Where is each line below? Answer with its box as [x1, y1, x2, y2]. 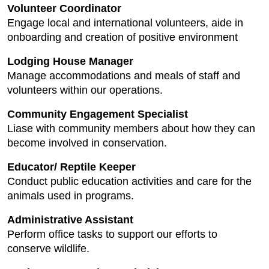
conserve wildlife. [7, 243, 89, 255]
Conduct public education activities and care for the [7, 175, 252, 187]
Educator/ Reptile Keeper [7, 161, 136, 173]
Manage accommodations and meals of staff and [7, 70, 240, 82]
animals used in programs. [7, 190, 134, 202]
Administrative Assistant [7, 214, 133, 226]
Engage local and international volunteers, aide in [7, 17, 243, 29]
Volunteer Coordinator [7, 2, 121, 14]
